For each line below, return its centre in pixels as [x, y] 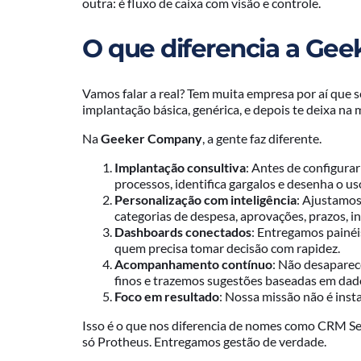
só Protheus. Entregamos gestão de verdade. [204, 341]
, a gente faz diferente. [262, 138]
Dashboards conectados [183, 231]
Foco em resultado [167, 296]
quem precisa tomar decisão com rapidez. [227, 247]
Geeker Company [151, 138]
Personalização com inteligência [205, 199]
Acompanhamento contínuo [193, 263]
